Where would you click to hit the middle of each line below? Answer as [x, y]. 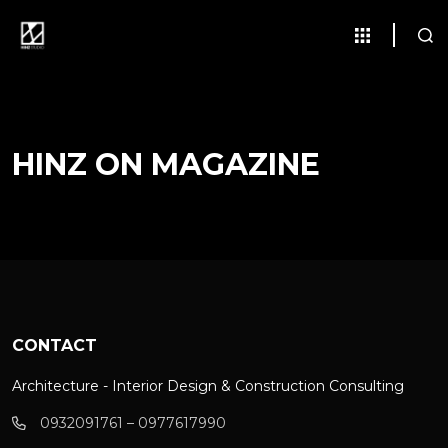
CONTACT [54, 345]
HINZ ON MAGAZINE [166, 164]
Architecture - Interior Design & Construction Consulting [208, 386]
